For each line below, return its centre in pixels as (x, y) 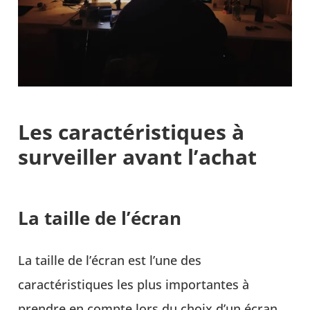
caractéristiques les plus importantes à (134, 284)
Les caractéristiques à (131, 131)
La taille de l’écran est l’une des (110, 260)
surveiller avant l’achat (138, 156)
